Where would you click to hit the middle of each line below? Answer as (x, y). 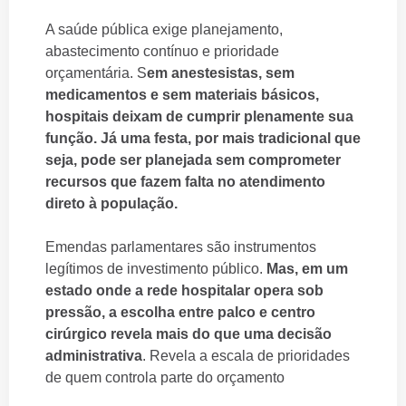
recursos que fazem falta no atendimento (185, 181)
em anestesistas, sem (221, 72)
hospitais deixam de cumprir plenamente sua (199, 116)
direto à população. (111, 203)
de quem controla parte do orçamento (165, 377)
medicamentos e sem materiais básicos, (182, 94)
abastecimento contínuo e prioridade (162, 51)
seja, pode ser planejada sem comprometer (193, 159)
